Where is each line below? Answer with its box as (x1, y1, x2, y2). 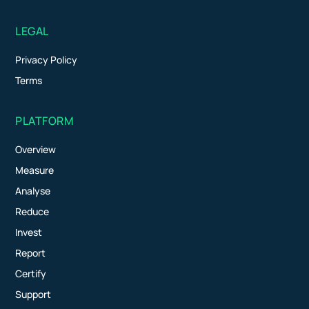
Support (15, 288, 52, 301)
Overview (15, 143, 57, 157)
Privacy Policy (15, 53, 78, 67)
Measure (15, 163, 54, 177)
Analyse (15, 184, 51, 198)
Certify (15, 267, 47, 281)
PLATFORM (15, 113, 74, 129)
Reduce (15, 205, 50, 219)
